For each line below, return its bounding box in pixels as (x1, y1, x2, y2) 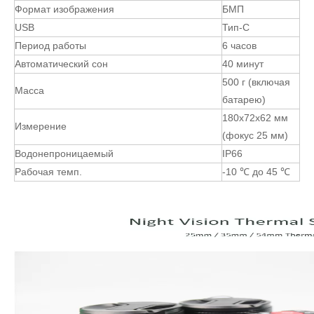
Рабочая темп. (15, 166, 82, 178)
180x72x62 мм (222, 112, 288, 124)
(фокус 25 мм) (222, 130, 288, 142)
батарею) (222, 94, 266, 106)
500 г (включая (222, 76, 290, 88)
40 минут (222, 58, 264, 70)
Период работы (15, 40, 86, 52)
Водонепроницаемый (15, 148, 114, 160)
